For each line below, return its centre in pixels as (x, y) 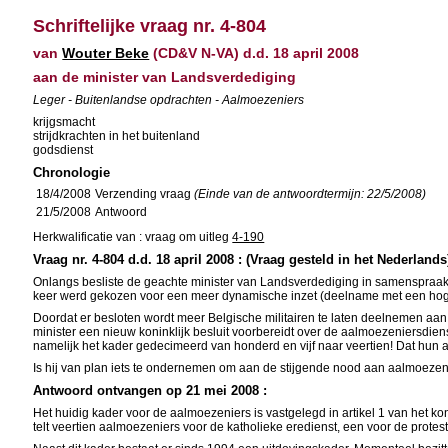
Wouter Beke (106, 53)
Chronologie (72, 172)
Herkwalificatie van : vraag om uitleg (133, 237)
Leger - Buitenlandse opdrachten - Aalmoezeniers (169, 100)
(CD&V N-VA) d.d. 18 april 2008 (254, 53)
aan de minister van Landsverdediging (165, 77)
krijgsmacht (64, 122)
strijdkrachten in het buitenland (117, 136)
